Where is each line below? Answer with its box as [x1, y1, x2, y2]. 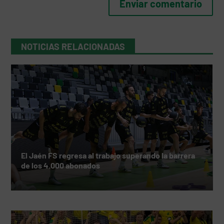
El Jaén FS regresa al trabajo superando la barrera [21, 150, 195, 160]
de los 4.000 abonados [21, 160, 100, 170]
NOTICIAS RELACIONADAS [21, 41, 125, 52]
